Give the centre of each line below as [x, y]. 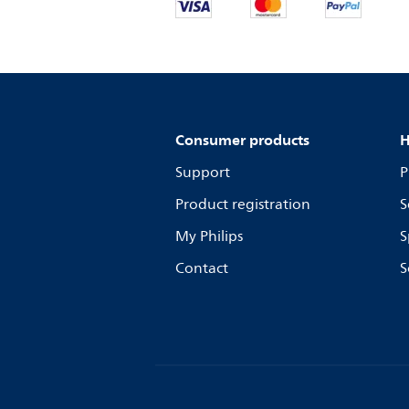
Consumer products [242, 140]
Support [203, 173]
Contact [202, 268]
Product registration [243, 204]
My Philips [209, 236]
